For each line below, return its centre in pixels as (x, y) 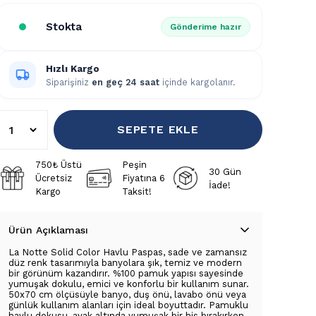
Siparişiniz (69, 82)
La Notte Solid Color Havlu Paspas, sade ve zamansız (128, 252)
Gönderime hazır (206, 27)
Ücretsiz (54, 178)
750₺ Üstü (59, 165)
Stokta (64, 27)
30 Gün (225, 171)
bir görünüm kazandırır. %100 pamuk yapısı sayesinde (126, 273)
